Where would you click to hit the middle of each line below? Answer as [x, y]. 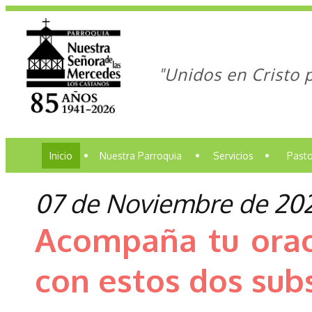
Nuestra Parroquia [141, 156]
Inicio [61, 156]
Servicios [233, 156]
